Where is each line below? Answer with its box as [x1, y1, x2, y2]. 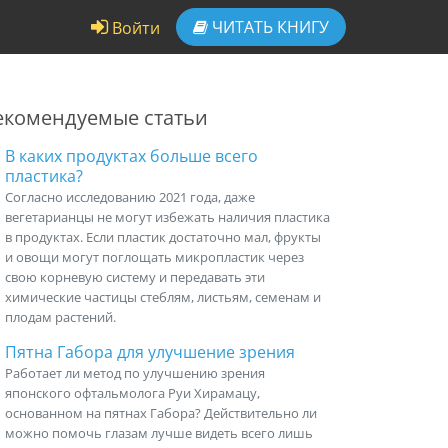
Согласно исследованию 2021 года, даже [5, 188, 255, 206]
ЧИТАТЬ [208, 16, 277, 38]
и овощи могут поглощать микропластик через [5, 248, 304, 266]
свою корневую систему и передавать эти [5, 268, 265, 286]
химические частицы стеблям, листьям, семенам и [5, 288, 321, 306]
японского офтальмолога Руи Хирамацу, [5, 384, 260, 402]
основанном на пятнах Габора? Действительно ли [5, 404, 317, 422]
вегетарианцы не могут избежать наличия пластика [5, 208, 330, 226]
